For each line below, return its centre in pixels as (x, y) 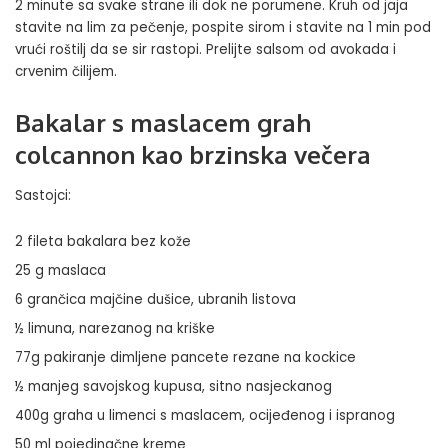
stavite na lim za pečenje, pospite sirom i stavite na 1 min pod (223, 27)
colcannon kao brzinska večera (193, 154)
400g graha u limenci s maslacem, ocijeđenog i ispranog (205, 416)
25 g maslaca (60, 271)
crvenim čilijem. (66, 71)
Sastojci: (43, 196)
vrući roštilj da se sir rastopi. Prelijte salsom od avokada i (205, 49)
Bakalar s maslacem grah (163, 122)
